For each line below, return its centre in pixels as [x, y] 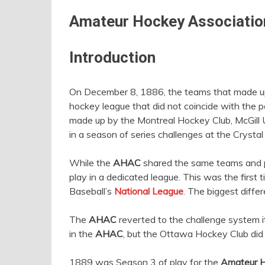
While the [91, 163]
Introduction [112, 57]
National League [149, 191]
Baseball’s [92, 191]
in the [82, 234]
